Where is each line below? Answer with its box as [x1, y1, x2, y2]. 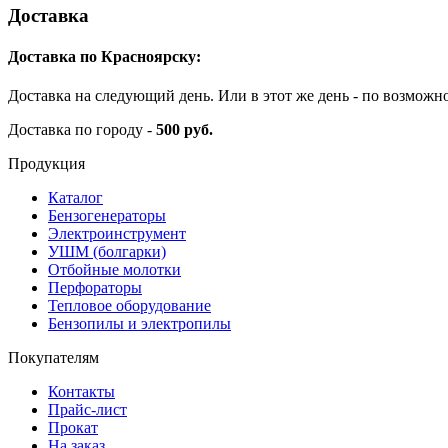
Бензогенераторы [48, 207, 166, 225]
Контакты [48, 383, 115, 401]
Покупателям [8, 349, 99, 367]
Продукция [8, 155, 85, 173]
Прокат [48, 419, 98, 437]
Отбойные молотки [48, 261, 181, 279]
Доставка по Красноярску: [8, 47, 201, 65]
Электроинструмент [48, 225, 186, 243]
